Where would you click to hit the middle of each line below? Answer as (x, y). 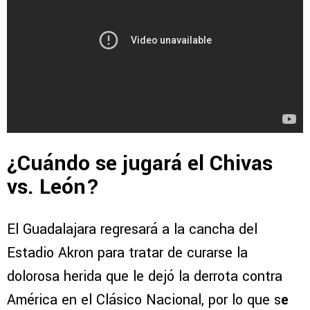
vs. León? (53, 187)
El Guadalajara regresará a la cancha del (132, 229)
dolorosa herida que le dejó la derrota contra (145, 276)
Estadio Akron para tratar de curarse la (127, 253)
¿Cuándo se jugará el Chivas (140, 163)
